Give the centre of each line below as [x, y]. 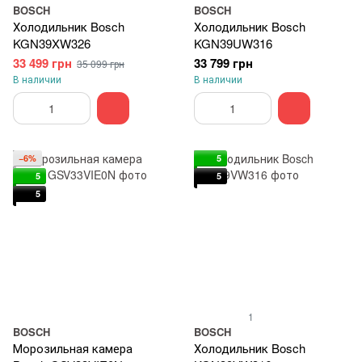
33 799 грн [223, 63]
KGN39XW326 [52, 43]
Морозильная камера [73, 348]
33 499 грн [42, 63]
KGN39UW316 [233, 43]
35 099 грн [101, 63]
